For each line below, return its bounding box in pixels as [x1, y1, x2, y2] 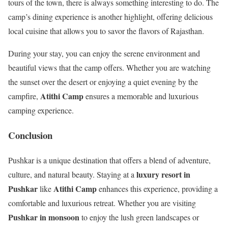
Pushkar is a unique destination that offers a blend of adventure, [8, 154, 211, 165]
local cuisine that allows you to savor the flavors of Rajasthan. [8, 25, 204, 37]
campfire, [8, 91, 40, 102]
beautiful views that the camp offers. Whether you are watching [8, 62, 211, 73]
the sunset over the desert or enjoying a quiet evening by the [8, 76, 198, 88]
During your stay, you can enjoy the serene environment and [8, 48, 200, 59]
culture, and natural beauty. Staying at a [8, 168, 136, 180]
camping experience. [8, 105, 74, 116]
